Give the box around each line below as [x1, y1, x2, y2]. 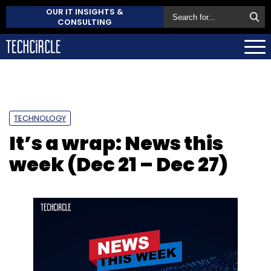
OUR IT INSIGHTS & [46, 6, 123, 18]
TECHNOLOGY [14, 112, 66, 124]
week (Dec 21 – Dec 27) [9, 150, 228, 178]
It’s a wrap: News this [9, 129, 223, 157]
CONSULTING [57, 16, 112, 28]
